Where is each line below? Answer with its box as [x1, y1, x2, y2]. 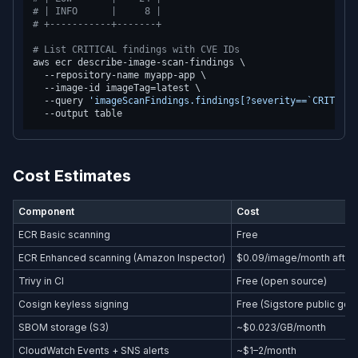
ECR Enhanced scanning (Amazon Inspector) [18, 252, 226, 264]
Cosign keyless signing [18, 298, 129, 310]
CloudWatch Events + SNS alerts [18, 344, 170, 356]
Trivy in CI [18, 275, 65, 287]
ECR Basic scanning [18, 229, 111, 241]
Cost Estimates [13, 166, 131, 185]
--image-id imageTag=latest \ [33, 82, 201, 93]
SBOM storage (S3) [18, 321, 109, 333]
